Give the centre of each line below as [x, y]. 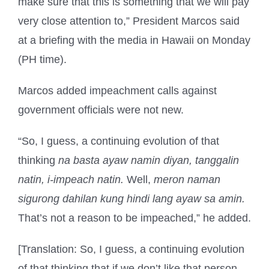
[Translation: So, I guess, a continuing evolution [131, 249]
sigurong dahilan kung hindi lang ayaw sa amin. [131, 199]
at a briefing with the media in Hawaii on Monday [134, 41]
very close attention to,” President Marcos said [129, 21]
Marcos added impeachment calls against [117, 91]
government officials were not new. [101, 110]
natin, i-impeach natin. [71, 180]
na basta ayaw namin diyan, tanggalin [149, 161]
